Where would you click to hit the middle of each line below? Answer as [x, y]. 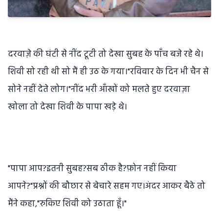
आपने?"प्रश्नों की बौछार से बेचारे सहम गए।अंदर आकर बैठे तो [107, 187]
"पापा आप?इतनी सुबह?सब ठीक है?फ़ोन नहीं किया [92, 169]
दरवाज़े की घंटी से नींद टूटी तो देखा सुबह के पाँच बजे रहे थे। [106, 55]
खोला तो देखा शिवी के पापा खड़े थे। [67, 108]
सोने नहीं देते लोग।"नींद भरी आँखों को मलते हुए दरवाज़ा [99, 90]
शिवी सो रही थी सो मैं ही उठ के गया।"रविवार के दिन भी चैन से [108, 72]
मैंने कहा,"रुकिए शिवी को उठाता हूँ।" [67, 204]
